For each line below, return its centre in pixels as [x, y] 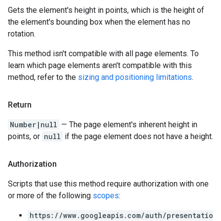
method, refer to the [43, 77]
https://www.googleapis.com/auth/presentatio [121, 215]
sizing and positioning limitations [135, 77]
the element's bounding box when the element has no [99, 22]
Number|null [34, 125]
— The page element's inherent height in [128, 125]
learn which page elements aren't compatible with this [100, 65]
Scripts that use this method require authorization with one [108, 184]
